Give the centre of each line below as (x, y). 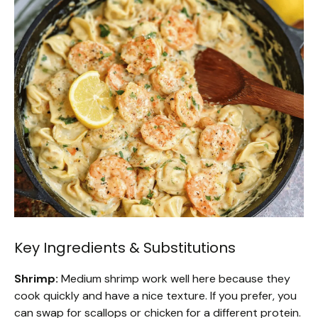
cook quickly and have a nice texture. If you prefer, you (155, 295)
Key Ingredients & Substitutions (125, 247)
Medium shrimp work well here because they (174, 278)
